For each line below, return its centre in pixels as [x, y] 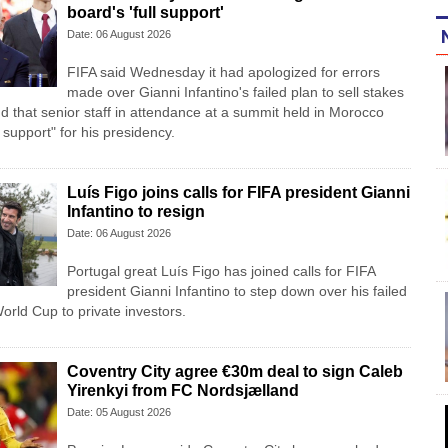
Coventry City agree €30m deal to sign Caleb [234, 372]
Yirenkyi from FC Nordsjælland [182, 391]
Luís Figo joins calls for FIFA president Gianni [238, 193]
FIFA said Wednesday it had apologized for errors [223, 72]
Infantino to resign [135, 212]
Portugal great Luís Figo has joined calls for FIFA [220, 271]
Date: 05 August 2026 [118, 412]
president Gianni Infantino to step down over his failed [236, 291]
